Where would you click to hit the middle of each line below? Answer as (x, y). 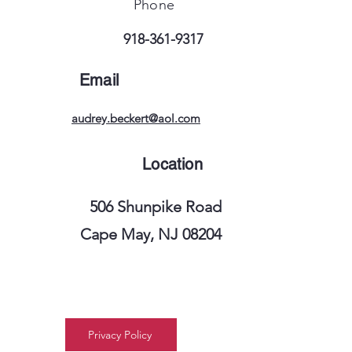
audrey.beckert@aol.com (136, 118)
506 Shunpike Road (156, 207)
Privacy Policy (119, 335)
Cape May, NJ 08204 (151, 234)
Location (172, 164)
